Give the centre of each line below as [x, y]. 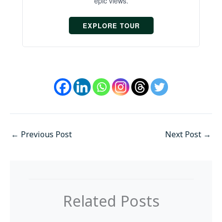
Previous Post [45, 135]
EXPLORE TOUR [111, 26]
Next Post [184, 135]
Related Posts [111, 201]
